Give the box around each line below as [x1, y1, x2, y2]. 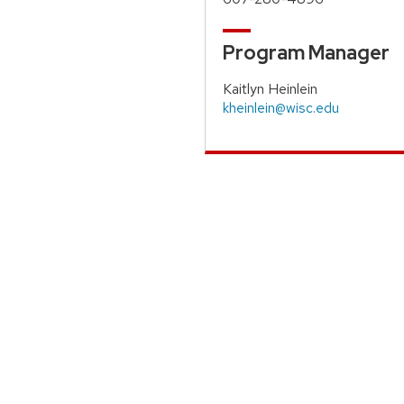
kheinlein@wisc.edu [223, 97, 340, 117]
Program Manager [223, 39, 390, 66]
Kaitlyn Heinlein [223, 78, 318, 98]
